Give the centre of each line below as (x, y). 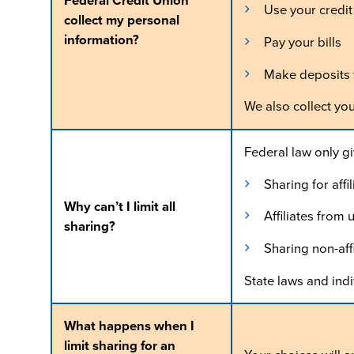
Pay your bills (302, 42)
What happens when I (129, 326)
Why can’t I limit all (119, 206)
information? (101, 40)
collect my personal (121, 20)
